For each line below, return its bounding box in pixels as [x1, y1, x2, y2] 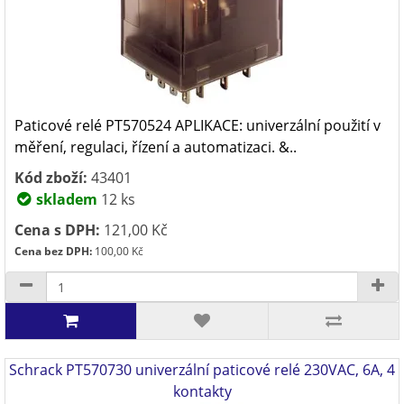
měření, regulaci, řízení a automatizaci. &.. [14, 137, 297, 157]
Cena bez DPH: [14, 243, 92, 259]
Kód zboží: [14, 168, 87, 188]
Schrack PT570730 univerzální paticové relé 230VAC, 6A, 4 [9, 360, 395, 380]
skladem [32, 189, 97, 209]
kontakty [172, 381, 232, 401]
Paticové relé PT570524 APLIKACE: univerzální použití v [14, 115, 381, 135]
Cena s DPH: [14, 220, 100, 240]
